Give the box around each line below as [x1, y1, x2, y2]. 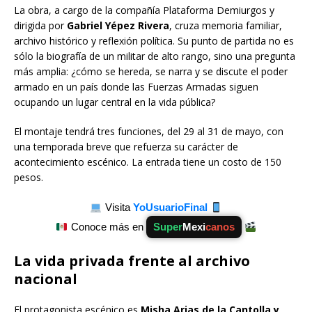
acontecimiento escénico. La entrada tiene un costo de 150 [14, 155, 281, 169]
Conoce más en [68, 221, 146, 233]
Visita [102, 201, 133, 214]
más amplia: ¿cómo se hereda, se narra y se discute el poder [14, 65, 288, 79]
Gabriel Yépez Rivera [67, 19, 169, 33]
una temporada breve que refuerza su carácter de [14, 140, 238, 154]
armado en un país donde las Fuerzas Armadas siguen [14, 80, 258, 94]
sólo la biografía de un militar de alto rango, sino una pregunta [14, 49, 295, 63]
